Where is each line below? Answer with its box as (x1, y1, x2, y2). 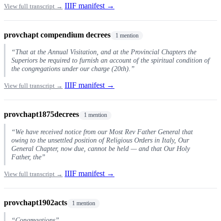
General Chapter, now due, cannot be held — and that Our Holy (11, 145, 190, 152)
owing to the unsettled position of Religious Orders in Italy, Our (11, 136, 189, 144)
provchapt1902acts (4, 198, 67, 207)
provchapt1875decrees (4, 110, 79, 119)
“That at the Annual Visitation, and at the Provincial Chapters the (11, 48, 196, 56)
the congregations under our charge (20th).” (11, 65, 135, 73)
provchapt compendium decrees (4, 30, 110, 39)
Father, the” (11, 153, 45, 161)
